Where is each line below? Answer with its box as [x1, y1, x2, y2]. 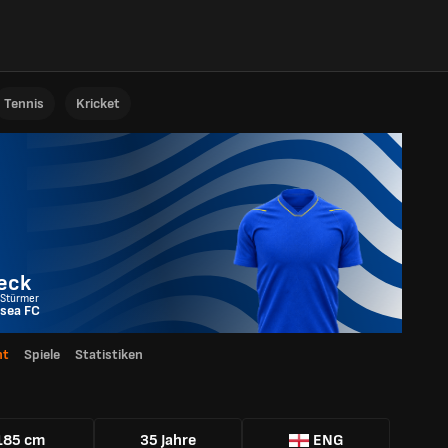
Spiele [24, 346, 60, 363]
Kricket [76, 95, 120, 112]
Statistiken [75, 346, 143, 363]
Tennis [4, 95, 44, 112]
